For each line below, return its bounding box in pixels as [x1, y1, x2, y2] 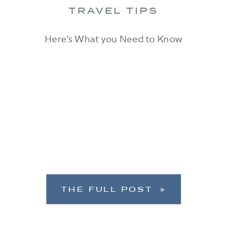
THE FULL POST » [61, 184, 166, 195]
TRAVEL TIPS [68, 5, 158, 17]
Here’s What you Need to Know [44, 32, 182, 45]
